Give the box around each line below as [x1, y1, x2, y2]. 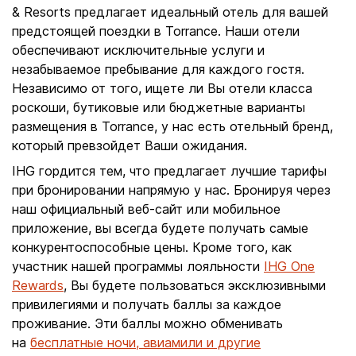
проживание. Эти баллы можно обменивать [12, 315, 283, 331]
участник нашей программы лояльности [12, 258, 264, 274]
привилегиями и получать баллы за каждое [12, 296, 281, 312]
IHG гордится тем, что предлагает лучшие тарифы [12, 163, 327, 179]
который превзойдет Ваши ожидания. [12, 137, 247, 153]
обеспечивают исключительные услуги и [12, 42, 265, 58]
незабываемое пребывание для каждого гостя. [12, 61, 304, 77]
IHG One [264, 258, 315, 274]
